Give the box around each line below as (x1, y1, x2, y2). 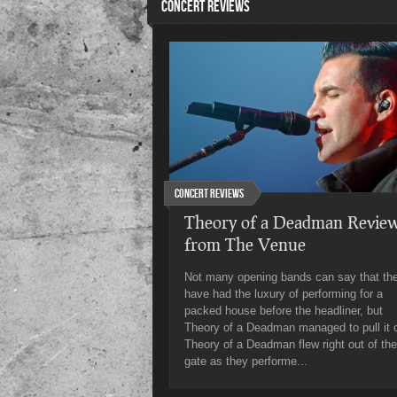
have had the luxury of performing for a (184, 287, 383, 300)
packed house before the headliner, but (184, 304, 383, 317)
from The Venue (184, 234, 306, 254)
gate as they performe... (184, 354, 307, 368)
